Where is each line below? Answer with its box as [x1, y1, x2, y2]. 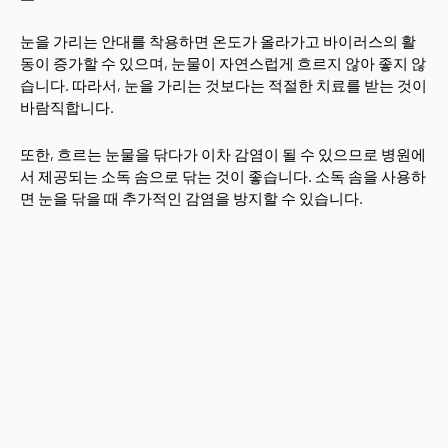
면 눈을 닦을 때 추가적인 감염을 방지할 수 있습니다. [20, 189, 363, 207]
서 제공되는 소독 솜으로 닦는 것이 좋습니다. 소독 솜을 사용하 [20, 167, 426, 185]
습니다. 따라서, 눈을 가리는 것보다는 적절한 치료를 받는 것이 [20, 76, 427, 94]
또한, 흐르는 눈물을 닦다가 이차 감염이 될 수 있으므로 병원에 [20, 145, 426, 163]
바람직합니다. [20, 98, 114, 116]
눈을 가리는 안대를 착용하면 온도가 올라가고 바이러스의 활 [20, 32, 416, 50]
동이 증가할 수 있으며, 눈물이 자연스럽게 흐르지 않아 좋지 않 [20, 54, 426, 72]
